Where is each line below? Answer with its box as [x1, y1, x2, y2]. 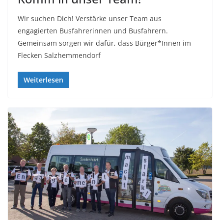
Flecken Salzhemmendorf [18, 50, 101, 60]
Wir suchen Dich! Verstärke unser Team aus [18, 13, 162, 23]
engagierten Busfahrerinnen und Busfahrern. [18, 26, 168, 35]
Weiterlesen [24, 75, 63, 84]
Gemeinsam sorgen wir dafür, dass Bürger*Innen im [18, 38, 191, 48]
